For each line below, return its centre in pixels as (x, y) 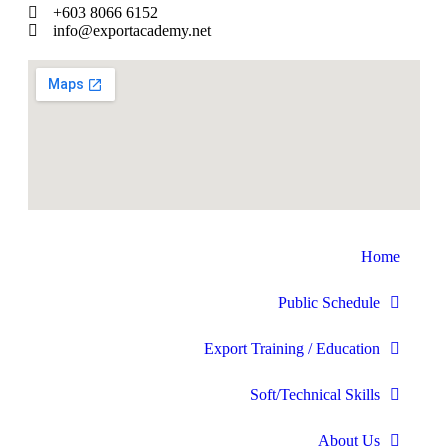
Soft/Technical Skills (315, 395)
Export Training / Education (292, 349)
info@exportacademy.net (132, 31)
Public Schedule (329, 303)
